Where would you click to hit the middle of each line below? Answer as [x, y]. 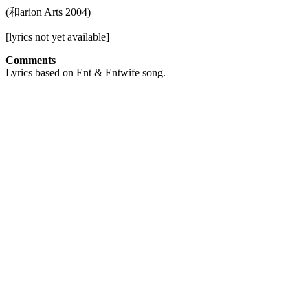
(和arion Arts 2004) [48, 12]
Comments [31, 60]
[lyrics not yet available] [57, 37]
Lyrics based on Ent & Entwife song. [86, 73]
